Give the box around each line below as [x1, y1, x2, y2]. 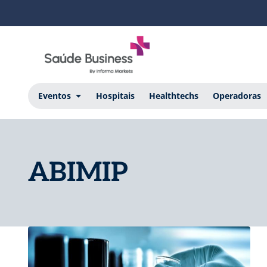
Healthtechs [148, 89, 198, 101]
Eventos [38, 89, 71, 101]
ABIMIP [28, 156, 128, 189]
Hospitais [95, 89, 135, 101]
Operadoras [212, 89, 261, 101]
